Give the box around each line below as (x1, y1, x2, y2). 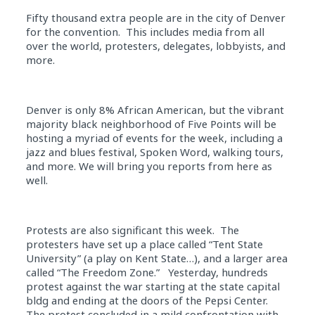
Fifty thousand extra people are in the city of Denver (25, 11, 285, 25)
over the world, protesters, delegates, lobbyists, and (25, 39, 285, 53)
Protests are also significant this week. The (25, 223, 239, 237)
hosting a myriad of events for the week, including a (25, 131, 283, 145)
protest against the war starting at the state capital (25, 279, 280, 293)
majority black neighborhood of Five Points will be (25, 117, 276, 131)
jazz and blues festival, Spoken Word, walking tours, (25, 145, 283, 159)
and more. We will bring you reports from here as (25, 159, 272, 173)
